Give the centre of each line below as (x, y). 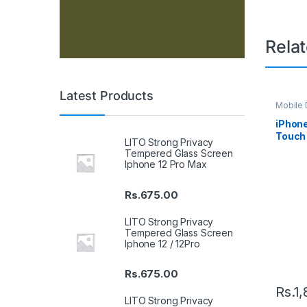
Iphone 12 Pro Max (166, 164)
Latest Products (107, 96)
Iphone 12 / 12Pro (162, 243)
